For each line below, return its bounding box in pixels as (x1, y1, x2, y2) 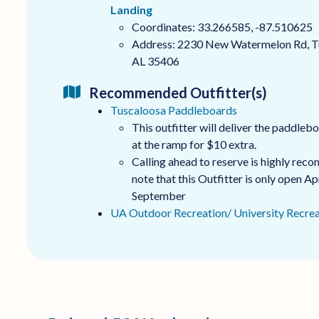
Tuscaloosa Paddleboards (110, 103, 237, 117)
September (131, 188, 186, 202)
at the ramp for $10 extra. (131, 137, 256, 151)
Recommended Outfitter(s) (88, 83, 267, 101)
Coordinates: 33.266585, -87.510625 (131, 19, 313, 33)
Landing (110, 2, 152, 16)
